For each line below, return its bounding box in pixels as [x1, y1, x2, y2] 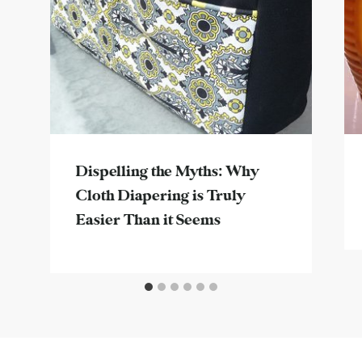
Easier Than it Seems [75, 213, 221, 229]
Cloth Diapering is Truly [75, 188, 245, 205]
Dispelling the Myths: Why [75, 164, 259, 181]
